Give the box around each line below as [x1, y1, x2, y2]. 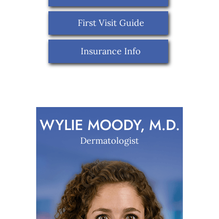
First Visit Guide [77, 17, 144, 29]
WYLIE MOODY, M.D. [39, 114, 180, 136]
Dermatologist [80, 135, 139, 147]
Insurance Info [81, 45, 141, 57]
